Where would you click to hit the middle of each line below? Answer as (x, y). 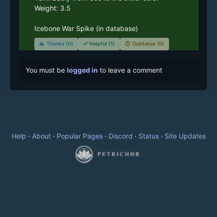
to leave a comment (130, 70)
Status (148, 136)
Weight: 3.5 (52, 8)
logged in (82, 70)
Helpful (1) (102, 44)
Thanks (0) (60, 44)
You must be (46, 70)
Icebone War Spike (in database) (86, 29)
